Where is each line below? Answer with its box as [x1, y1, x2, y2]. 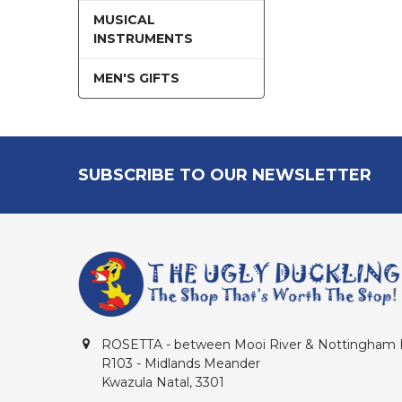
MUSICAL [92, 11, 155, 28]
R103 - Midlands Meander [100, 354, 260, 371]
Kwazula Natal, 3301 [100, 373, 224, 390]
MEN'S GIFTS [92, 69, 179, 86]
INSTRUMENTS [92, 30, 193, 47]
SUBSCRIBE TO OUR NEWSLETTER [77, 164, 371, 185]
